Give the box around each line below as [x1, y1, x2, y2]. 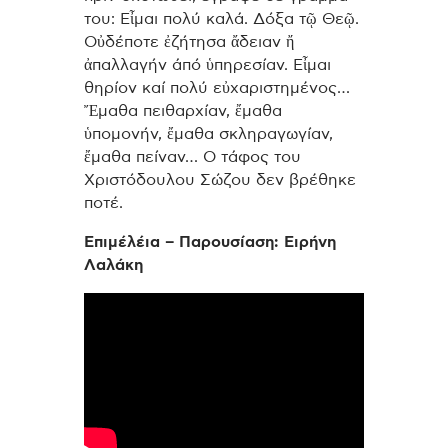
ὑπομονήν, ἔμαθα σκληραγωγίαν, [84, 126, 333, 143]
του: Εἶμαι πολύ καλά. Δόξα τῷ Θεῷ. [84, 11, 359, 28]
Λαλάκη [84, 256, 143, 273]
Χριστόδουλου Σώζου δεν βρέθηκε [84, 172, 356, 189]
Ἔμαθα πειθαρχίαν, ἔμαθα [84, 103, 282, 120]
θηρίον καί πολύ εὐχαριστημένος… [84, 80, 350, 97]
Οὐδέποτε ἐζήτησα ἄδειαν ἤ [84, 34, 294, 51]
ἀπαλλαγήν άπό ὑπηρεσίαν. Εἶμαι [84, 57, 331, 74]
